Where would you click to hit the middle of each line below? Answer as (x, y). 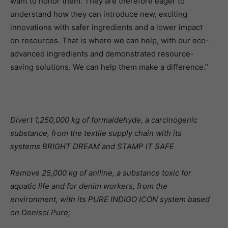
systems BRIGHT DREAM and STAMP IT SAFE (92, 146)
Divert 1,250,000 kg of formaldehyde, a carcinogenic (104, 120)
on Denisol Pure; (40, 212)
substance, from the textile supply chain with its (96, 133)
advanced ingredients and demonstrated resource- (102, 54)
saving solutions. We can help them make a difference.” (109, 67)
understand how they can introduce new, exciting (99, 14)
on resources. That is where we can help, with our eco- (110, 40)
